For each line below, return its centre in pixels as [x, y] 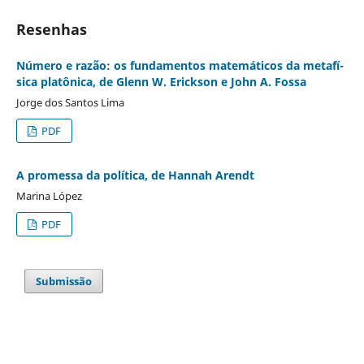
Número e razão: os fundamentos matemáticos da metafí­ [180, 65]
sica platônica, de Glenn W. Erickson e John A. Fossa [161, 81]
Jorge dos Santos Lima [70, 102]
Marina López [49, 195]
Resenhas [51, 29]
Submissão [64, 281]
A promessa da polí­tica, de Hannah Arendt [135, 175]
